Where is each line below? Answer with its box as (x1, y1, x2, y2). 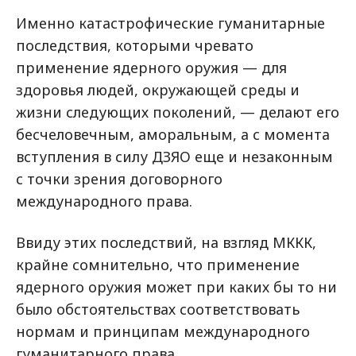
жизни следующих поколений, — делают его (16, 103, 339, 122)
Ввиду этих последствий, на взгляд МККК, (16, 233, 316, 252)
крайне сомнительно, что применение (16, 255, 300, 274)
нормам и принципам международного (16, 322, 310, 341)
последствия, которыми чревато (16, 36, 253, 55)
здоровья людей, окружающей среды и (16, 80, 300, 99)
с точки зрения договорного (16, 169, 222, 188)
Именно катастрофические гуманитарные (16, 14, 325, 33)
